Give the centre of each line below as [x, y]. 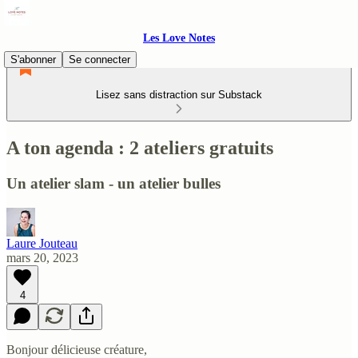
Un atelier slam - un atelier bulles [113, 183]
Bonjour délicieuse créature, [77, 349]
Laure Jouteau [42, 243]
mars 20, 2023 [42, 257]
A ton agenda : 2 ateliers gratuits [140, 147]
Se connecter [99, 60]
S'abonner [33, 60]
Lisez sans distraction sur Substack [179, 95]
